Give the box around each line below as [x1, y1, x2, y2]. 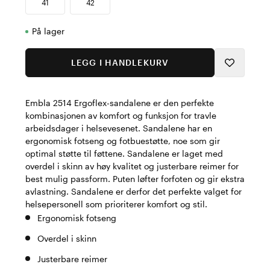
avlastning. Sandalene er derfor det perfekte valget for [25, 186, 242, 196]
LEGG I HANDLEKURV [71, 57, 169, 67]
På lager [32, 26, 64, 36]
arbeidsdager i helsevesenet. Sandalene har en [25, 123, 212, 133]
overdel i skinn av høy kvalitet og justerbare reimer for [25, 161, 239, 171]
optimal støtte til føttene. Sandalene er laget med [25, 148, 223, 159]
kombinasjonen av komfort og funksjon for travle [25, 110, 216, 121]
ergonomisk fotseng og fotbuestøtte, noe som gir [25, 136, 220, 146]
